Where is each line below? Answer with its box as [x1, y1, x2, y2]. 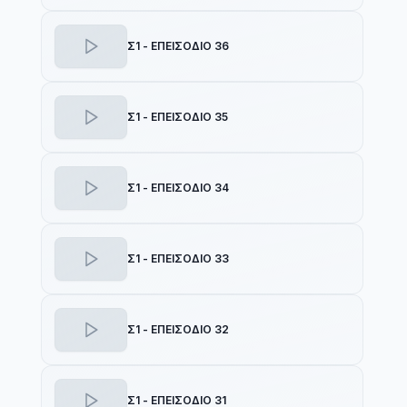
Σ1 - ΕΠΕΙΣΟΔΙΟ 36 [126, 39, 229, 53]
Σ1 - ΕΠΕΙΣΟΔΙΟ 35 [126, 110, 228, 124]
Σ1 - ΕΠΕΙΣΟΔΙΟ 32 [126, 323, 229, 336]
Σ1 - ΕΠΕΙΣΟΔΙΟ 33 [126, 252, 229, 265]
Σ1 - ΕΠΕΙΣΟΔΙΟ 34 [126, 181, 229, 194]
